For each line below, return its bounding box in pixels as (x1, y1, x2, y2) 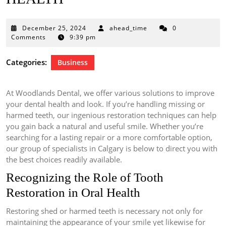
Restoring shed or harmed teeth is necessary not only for (6, 206, 203, 216)
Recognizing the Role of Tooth (6, 171, 163, 185)
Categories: (6, 57, 47, 68)
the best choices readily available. (6, 154, 122, 165)
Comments (11, 33, 46, 42)
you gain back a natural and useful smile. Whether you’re (6, 121, 203, 132)
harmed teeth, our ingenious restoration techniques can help (6, 110, 216, 121)
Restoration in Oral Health (6, 186, 140, 200)
